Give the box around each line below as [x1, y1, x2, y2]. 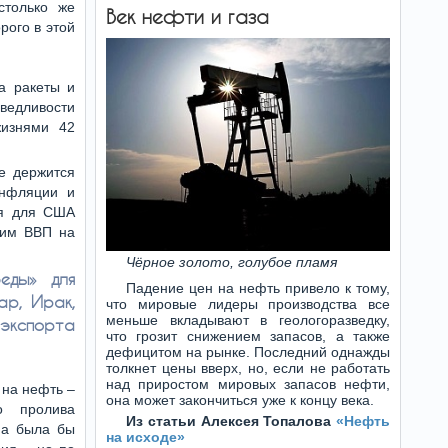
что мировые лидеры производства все [106, 296, 390, 312]
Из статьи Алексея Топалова [126, 413, 336, 429]
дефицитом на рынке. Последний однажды [106, 344, 390, 360]
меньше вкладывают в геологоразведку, [106, 312, 390, 328]
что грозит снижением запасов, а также [106, 328, 390, 344]
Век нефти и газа [106, 5, 269, 28]
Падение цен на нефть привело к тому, [126, 280, 390, 296]
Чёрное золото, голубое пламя [126, 254, 337, 270]
